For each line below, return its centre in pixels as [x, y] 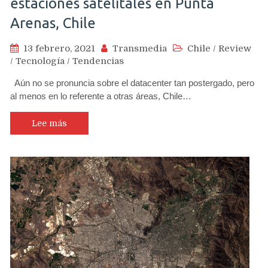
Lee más [49, 123]
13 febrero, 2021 [59, 48]
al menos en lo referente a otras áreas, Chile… [101, 96]
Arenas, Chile [53, 23]
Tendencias [98, 61]
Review [235, 48]
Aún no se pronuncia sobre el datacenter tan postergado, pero [132, 83]
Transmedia [140, 48]
